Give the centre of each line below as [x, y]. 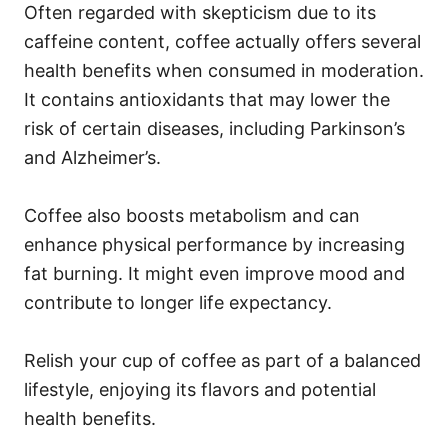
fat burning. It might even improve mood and [214, 274]
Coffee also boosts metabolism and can [192, 216]
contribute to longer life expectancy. [178, 303]
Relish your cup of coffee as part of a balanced [222, 361]
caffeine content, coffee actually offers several [222, 42]
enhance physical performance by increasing [214, 245]
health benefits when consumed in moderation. [224, 71]
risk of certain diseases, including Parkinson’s [214, 129]
